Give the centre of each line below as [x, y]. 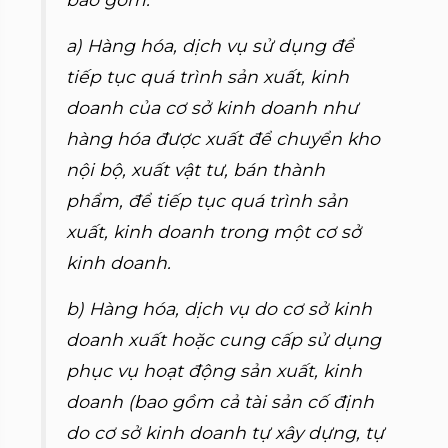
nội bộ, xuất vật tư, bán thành [196, 169]
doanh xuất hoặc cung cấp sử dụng [224, 339]
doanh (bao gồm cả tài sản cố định [220, 401]
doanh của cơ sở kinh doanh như [212, 107]
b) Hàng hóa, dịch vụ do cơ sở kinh [219, 308]
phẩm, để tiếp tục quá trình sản [207, 200]
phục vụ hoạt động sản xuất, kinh [214, 370]
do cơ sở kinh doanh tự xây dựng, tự [225, 432]
